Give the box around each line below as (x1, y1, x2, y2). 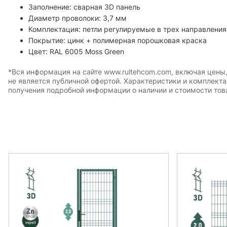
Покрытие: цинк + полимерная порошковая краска (28, 35, 207, 45)
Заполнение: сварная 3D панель (28, 2, 140, 11)
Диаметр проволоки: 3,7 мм (28, 13, 127, 22)
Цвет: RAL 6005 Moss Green (28, 47, 124, 56)
